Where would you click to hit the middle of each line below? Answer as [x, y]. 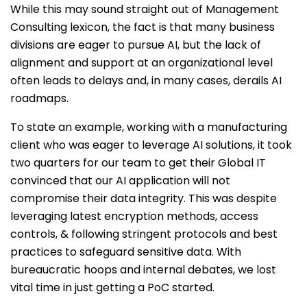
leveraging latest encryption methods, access [134, 216]
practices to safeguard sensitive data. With [126, 252]
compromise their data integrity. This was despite [144, 198]
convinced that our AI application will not [120, 181]
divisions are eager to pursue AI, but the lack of [136, 45]
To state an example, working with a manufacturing [149, 127]
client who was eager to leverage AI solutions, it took [151, 145]
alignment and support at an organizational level [142, 63]
